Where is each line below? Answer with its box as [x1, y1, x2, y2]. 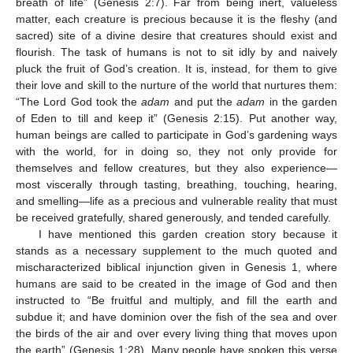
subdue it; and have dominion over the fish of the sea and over [16, 310, 337, 323]
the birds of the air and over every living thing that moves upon [16, 326, 337, 340]
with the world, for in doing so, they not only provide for [16, 144, 337, 158]
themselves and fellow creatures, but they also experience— [16, 161, 337, 174]
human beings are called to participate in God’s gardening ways [16, 128, 337, 141]
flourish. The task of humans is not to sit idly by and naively [16, 45, 337, 58]
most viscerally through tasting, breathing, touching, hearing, [16, 177, 337, 191]
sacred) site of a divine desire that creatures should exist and [16, 28, 337, 42]
